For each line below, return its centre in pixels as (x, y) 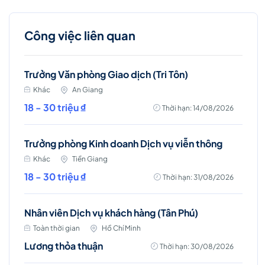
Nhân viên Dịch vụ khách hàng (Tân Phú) (111, 212)
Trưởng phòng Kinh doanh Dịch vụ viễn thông (123, 143)
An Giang (88, 89)
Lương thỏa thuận (64, 245)
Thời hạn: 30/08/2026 (197, 246)
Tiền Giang (90, 159)
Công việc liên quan (80, 35)
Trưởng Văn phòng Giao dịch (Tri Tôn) (106, 74)
